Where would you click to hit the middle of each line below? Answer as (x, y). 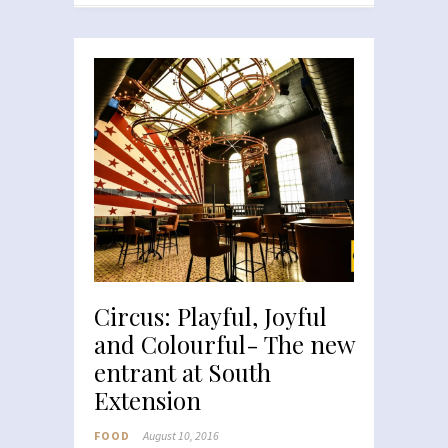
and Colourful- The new (224, 344)
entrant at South (182, 372)
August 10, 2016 (181, 436)
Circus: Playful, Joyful (210, 316)
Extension (147, 400)
